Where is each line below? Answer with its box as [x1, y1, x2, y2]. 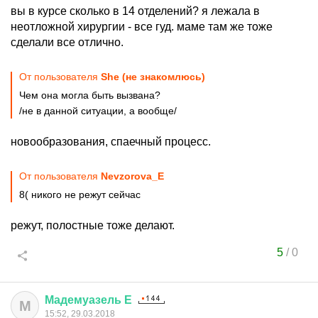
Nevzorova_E [101, 170, 164, 182]
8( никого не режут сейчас [19, 189, 141, 200]
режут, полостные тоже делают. [11, 219, 175, 231]
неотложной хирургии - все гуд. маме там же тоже [11, 21, 273, 33]
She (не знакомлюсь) [101, 71, 205, 82]
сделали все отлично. [11, 36, 124, 48]
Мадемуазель [45, 294, 121, 306]
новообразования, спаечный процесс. [11, 136, 211, 148]
